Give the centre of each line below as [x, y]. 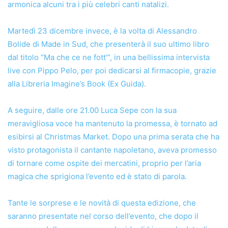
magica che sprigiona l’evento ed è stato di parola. [97, 176]
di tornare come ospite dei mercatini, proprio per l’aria [104, 163]
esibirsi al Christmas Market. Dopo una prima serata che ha [113, 136]
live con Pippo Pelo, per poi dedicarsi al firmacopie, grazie [112, 70]
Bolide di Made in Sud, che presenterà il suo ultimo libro [108, 44]
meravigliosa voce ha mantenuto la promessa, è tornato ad [112, 123]
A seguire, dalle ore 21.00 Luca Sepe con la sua [92, 110]
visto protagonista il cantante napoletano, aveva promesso [112, 150]
